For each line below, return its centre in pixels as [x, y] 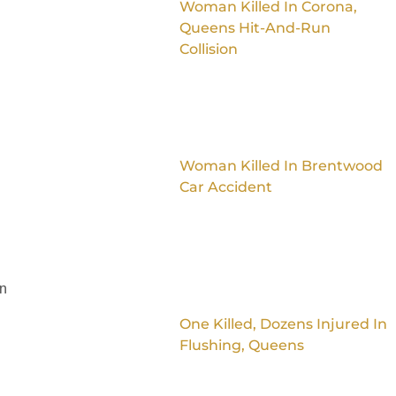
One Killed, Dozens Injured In [283, 324]
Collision [208, 49]
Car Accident [225, 187]
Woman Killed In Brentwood [281, 165]
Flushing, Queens [241, 345]
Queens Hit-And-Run [255, 28]
